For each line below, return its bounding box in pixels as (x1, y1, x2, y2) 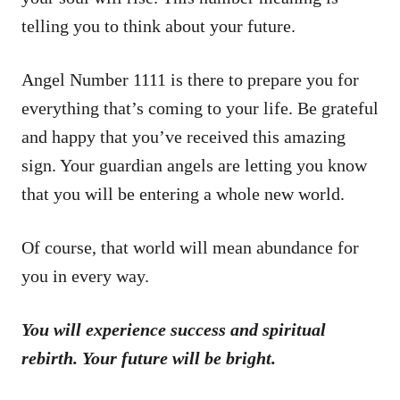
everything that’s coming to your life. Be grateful (21, 97, 379, 118)
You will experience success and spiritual (21, 319, 326, 339)
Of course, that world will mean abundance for (21, 237, 359, 257)
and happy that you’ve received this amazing (21, 126, 346, 146)
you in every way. (21, 265, 149, 286)
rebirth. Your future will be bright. (21, 347, 276, 368)
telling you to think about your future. (21, 15, 296, 36)
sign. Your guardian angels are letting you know (21, 154, 367, 175)
